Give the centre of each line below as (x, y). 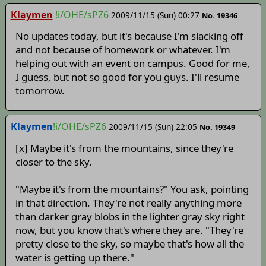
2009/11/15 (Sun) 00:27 (155, 15)
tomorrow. (40, 91)
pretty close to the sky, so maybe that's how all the (129, 243)
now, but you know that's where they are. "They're (129, 230)
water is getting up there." (75, 257)
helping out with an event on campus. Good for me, (132, 64)
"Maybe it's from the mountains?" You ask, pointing (132, 189)
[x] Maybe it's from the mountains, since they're (124, 148)
